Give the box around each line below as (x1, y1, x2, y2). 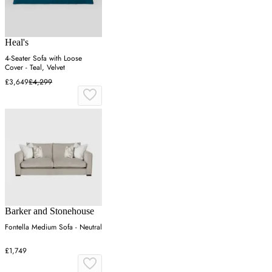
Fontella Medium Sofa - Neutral (5, 221, 102, 233)
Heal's (5, 36, 29, 47)
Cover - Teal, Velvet (5, 61, 65, 73)
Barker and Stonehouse (5, 205, 94, 216)
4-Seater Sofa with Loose (5, 52, 82, 64)
